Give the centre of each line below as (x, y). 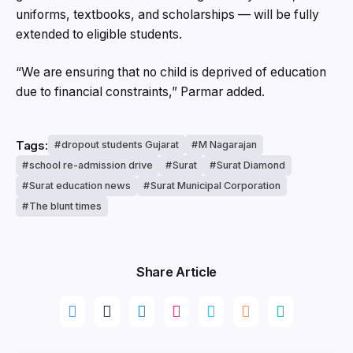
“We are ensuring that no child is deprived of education (171, 72)
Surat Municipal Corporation (216, 186)
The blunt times (65, 206)
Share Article (176, 272)
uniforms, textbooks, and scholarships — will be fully (167, 15)
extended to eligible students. (99, 35)
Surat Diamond (251, 165)
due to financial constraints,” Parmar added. (140, 91)
